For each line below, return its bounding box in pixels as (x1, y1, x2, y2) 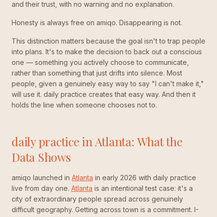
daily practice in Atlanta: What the (12, 134, 183, 149)
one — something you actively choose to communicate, (12, 58, 189, 66)
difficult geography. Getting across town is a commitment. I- (12, 205, 199, 214)
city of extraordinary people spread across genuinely (12, 195, 183, 203)
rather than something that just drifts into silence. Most (12, 69, 182, 77)
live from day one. (12, 184, 71, 192)
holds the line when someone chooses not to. (12, 101, 157, 109)
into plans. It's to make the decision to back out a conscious (12, 47, 202, 56)
